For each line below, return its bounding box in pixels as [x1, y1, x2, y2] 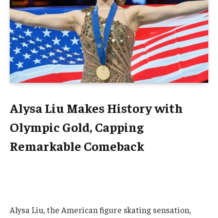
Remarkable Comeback [10, 137, 144, 154]
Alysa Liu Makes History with [10, 99, 183, 116]
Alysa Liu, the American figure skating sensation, [10, 204, 191, 215]
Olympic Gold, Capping [10, 118, 144, 135]
